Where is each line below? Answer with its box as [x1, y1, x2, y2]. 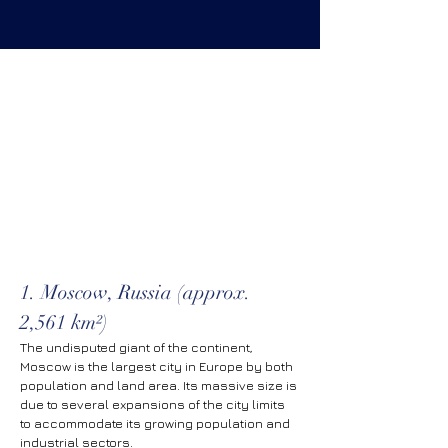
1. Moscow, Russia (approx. [20, 280, 256, 305]
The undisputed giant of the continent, [20, 339, 256, 355]
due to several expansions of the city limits [20, 396, 288, 412]
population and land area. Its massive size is [20, 377, 300, 393]
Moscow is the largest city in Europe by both [20, 358, 296, 374]
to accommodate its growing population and [20, 415, 293, 431]
